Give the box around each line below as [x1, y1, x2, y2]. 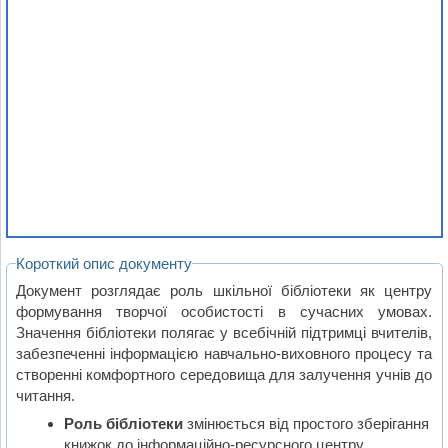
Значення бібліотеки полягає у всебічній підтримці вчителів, [16, 323, 433, 341]
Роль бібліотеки [63, 415, 183, 433]
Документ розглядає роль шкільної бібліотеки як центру [16, 281, 433, 299]
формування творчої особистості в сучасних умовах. [16, 302, 433, 320]
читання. [16, 386, 76, 404]
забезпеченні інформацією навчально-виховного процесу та [16, 344, 433, 362]
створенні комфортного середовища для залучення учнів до [16, 365, 433, 383]
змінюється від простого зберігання [182, 415, 429, 433]
